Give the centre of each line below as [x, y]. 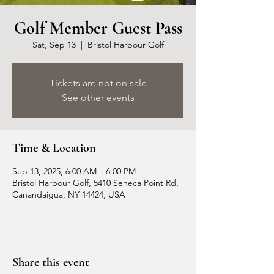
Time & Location [54, 148]
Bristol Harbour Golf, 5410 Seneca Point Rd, [95, 183]
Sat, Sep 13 [54, 45]
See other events [98, 98]
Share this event [51, 262]
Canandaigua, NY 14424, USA [69, 194]
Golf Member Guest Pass [98, 28]
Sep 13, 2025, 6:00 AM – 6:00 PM [74, 171]
